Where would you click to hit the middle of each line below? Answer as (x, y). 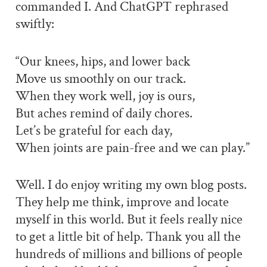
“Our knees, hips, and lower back (103, 61)
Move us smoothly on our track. (100, 79)
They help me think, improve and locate (122, 203)
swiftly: (35, 24)
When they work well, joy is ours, (105, 96)
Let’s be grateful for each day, (94, 131)
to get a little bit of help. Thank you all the (128, 237)
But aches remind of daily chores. (104, 113)
